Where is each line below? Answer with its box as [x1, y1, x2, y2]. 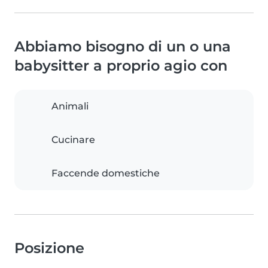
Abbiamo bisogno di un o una [14, 38, 231, 56]
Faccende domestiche [51, 167, 160, 179]
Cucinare [51, 134, 95, 146]
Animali [51, 100, 89, 112]
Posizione [14, 239, 84, 257]
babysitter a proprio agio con [14, 57, 227, 75]
